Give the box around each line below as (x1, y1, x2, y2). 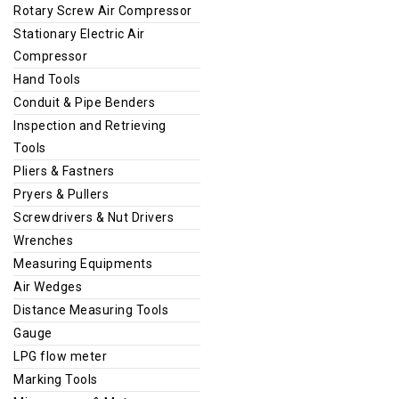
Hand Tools (13, 71, 80, 86)
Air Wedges (13, 279, 82, 294)
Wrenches (13, 232, 73, 248)
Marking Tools (13, 371, 98, 387)
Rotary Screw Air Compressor (13, 3, 192, 18)
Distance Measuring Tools (13, 302, 168, 317)
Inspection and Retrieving (13, 118, 167, 133)
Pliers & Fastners (13, 163, 115, 178)
